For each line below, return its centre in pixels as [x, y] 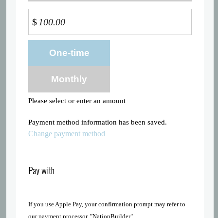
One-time [69, 53]
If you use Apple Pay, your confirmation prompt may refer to [107, 204]
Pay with [42, 170]
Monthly [69, 79]
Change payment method [67, 134]
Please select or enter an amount [77, 101]
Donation [42, 45]
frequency [43, 57]
